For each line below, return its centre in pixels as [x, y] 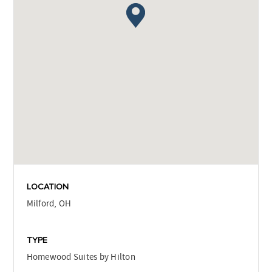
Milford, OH [49, 203]
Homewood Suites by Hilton [81, 257]
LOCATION [47, 187]
